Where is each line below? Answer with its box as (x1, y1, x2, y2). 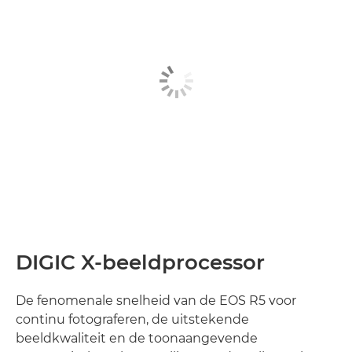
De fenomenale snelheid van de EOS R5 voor (16, 293, 296, 308)
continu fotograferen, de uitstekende (16, 312, 249, 327)
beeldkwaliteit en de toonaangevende (16, 331, 258, 346)
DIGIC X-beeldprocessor (16, 250, 265, 275)
